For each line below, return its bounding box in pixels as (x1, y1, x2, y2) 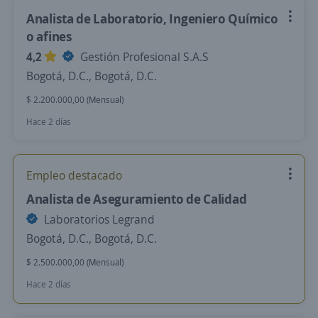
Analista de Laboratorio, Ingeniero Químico (26, 10, 278, 27)
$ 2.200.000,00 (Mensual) (26, 94, 124, 106)
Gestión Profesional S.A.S (77, 49, 209, 65)
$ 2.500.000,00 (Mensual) (26, 256, 124, 268)
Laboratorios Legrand (41, 212, 155, 227)
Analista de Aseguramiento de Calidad (26, 190, 247, 207)
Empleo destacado (26, 168, 122, 183)
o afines (26, 28, 72, 45)
